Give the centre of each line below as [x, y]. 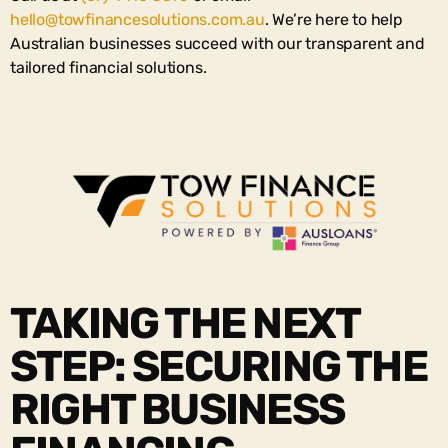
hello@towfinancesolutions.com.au [137, 19]
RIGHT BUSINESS [177, 409]
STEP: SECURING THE [218, 366]
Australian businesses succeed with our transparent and [217, 43]
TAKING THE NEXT [185, 323]
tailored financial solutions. [108, 67]
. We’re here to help [333, 19]
